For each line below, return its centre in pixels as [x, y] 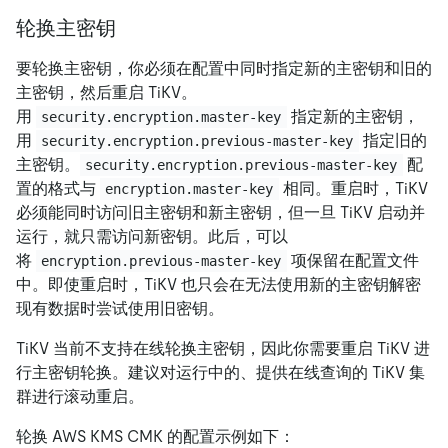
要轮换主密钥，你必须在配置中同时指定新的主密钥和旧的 [224, 69]
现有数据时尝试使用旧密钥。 [120, 309]
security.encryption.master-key [161, 117]
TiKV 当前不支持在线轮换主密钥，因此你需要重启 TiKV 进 [223, 349]
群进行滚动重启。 [80, 397]
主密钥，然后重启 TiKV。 [106, 93]
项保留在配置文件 [352, 261]
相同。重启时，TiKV [355, 189]
